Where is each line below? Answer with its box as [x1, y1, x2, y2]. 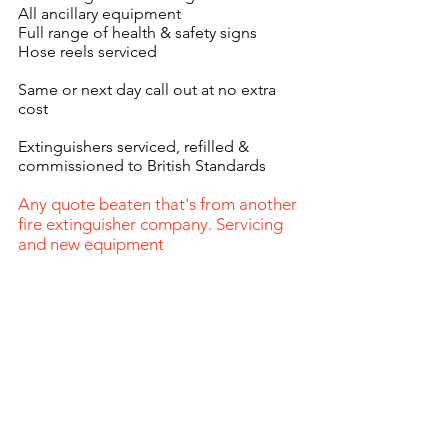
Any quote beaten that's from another [18, 194, 297, 214]
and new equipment [18, 234, 164, 254]
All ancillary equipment [18, 4, 181, 23]
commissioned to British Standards [18, 156, 266, 175]
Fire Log [101, 372, 156, 390]
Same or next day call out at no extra [18, 80, 276, 99]
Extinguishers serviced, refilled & [18, 137, 249, 156]
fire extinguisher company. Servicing [18, 214, 283, 234]
